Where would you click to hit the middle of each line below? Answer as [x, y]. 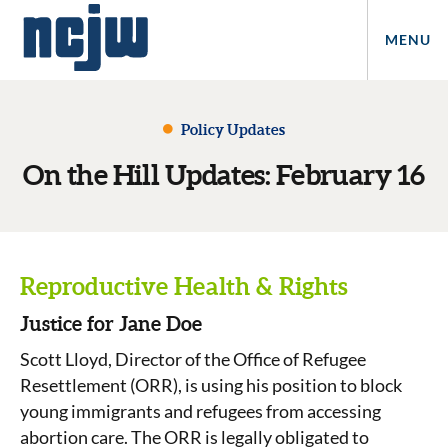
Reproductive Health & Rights [184, 286]
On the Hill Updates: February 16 [224, 175]
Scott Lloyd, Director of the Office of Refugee [193, 359]
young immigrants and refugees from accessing [200, 411]
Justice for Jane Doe [111, 323]
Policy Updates [231, 129]
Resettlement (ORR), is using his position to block [211, 385]
